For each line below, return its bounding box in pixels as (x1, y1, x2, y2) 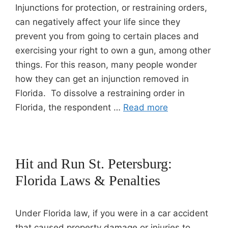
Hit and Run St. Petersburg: (15, 156, 172, 172)
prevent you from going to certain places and (15, 31, 199, 41)
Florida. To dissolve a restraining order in (15, 88, 185, 98)
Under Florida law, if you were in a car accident (15, 208, 208, 218)
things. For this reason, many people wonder (15, 60, 197, 70)
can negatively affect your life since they (15, 17, 180, 27)
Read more (123, 102, 168, 112)
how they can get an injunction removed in (15, 74, 189, 84)
